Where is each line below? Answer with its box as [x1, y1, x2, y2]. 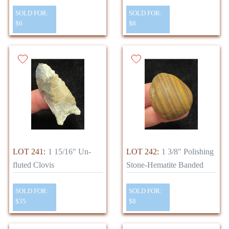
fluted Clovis [13, 161, 54, 170]
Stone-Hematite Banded [126, 161, 203, 170]
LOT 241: [13, 147, 45, 156]
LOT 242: [126, 147, 159, 156]
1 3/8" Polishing [162, 147, 214, 156]
